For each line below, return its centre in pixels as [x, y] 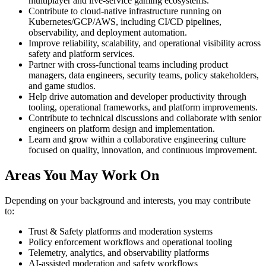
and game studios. [62, 86]
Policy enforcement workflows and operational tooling [130, 242]
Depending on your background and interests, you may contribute [128, 201]
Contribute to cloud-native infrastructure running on [125, 11]
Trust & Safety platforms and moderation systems [121, 232]
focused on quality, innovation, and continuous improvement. [143, 150]
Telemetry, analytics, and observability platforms [119, 253]
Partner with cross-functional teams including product [128, 65]
